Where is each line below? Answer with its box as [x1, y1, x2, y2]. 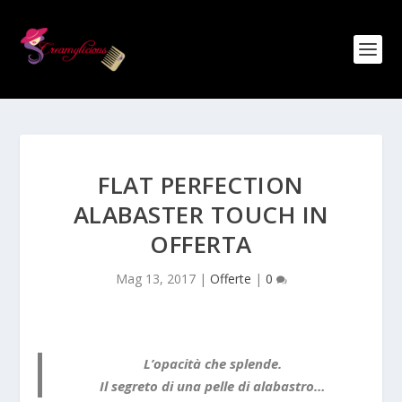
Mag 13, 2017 [115, 270, 196, 287]
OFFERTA [150, 228, 252, 260]
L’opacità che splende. [143, 354, 282, 372]
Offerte [209, 270, 251, 287]
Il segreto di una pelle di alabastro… [99, 377, 326, 395]
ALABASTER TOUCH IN [73, 198, 329, 231]
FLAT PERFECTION [98, 169, 304, 201]
